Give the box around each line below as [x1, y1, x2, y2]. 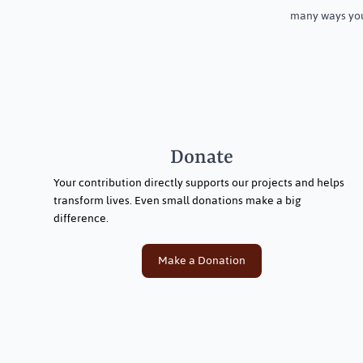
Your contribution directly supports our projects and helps [53, 171, 344, 194]
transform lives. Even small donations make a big [53, 189, 301, 211]
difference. [53, 207, 109, 229]
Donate [169, 146, 233, 169]
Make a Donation [157, 249, 246, 271]
